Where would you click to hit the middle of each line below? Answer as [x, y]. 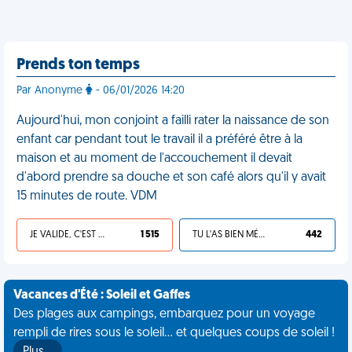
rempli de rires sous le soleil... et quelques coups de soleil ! [174, 333]
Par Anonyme [51, 91]
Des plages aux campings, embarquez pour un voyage [164, 314]
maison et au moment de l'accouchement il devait [154, 159]
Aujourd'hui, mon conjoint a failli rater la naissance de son [173, 121]
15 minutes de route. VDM [87, 196]
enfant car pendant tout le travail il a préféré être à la [159, 140]
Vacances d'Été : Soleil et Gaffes [102, 295]
